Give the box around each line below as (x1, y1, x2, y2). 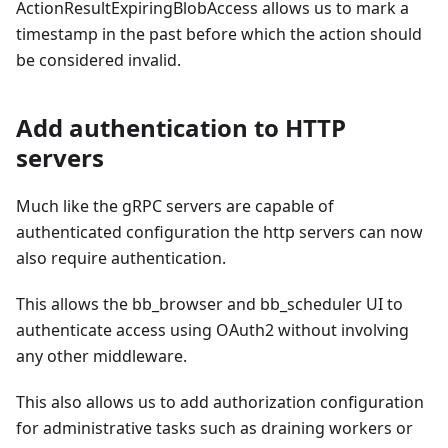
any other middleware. (16, 344, 187, 367)
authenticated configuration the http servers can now (16, 220, 423, 243)
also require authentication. (16, 246, 226, 269)
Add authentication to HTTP (16, 110, 346, 144)
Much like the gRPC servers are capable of (16, 194, 334, 217)
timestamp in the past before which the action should (16, 22, 422, 45)
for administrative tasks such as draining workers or (16, 416, 413, 439)
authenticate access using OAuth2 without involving (16, 318, 409, 341)
